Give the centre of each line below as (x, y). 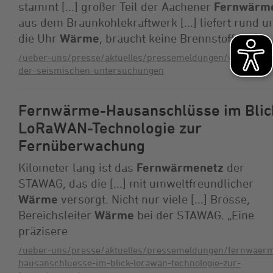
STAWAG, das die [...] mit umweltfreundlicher (136, 183)
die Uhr (39, 38)
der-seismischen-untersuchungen (91, 70)
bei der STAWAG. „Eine (194, 214)
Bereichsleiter (56, 214)
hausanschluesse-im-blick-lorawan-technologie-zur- (129, 262)
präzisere (43, 230)
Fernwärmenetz (180, 167)
